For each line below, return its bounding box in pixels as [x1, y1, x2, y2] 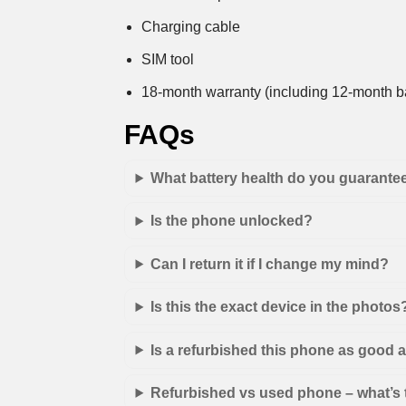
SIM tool [141, 51, 195, 67]
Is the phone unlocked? [150, 213, 314, 229]
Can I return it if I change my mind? [150, 256, 390, 272]
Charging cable [141, 18, 241, 34]
